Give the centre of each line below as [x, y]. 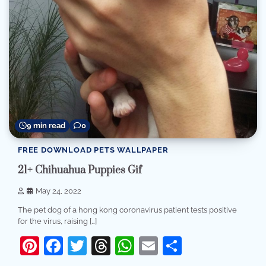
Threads [146, 245]
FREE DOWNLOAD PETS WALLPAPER [93, 150]
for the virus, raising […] [57, 221]
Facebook [106, 245]
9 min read [46, 125]
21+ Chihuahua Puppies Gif [80, 171]
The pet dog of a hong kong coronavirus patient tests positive [127, 210]
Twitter [117, 245]
